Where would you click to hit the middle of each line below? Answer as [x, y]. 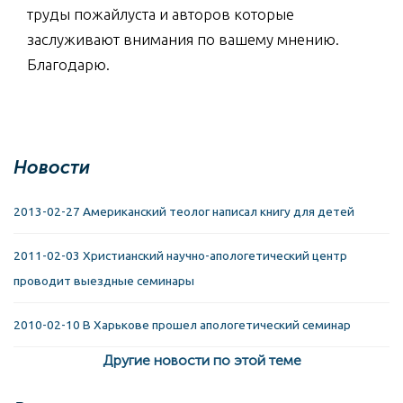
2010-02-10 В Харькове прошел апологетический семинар [182, 324]
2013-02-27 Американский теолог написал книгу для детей [184, 211]
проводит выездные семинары [104, 280]
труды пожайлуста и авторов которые [161, 13]
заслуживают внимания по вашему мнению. [183, 39]
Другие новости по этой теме [201, 360]
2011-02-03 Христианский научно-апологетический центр [180, 255]
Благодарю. [68, 64]
